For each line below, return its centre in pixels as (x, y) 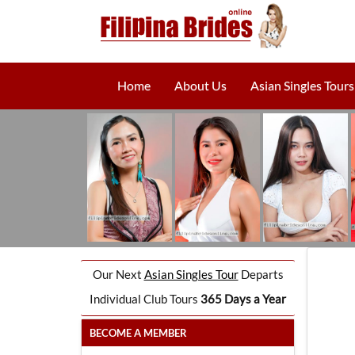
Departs (261, 274)
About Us (200, 85)
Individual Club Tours (145, 299)
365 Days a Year (243, 299)
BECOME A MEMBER (138, 333)
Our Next (118, 274)
